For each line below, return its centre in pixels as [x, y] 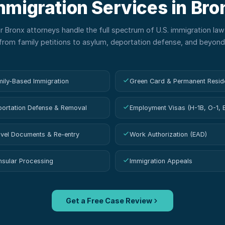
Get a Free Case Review [109, 201]
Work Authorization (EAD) [168, 134]
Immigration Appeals [161, 161]
